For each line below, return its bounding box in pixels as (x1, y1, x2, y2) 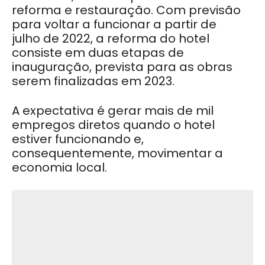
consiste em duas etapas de (12, 44, 184, 61)
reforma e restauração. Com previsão (12, 1, 241, 18)
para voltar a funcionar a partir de (12, 15, 216, 33)
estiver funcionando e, (12, 130, 144, 147)
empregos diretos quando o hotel (12, 116, 215, 133)
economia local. (12, 159, 110, 176)
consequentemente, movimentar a (12, 144, 223, 161)
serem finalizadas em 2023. (12, 72, 174, 89)
